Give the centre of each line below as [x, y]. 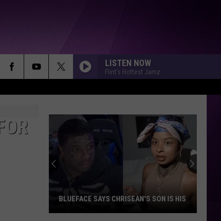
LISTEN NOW [128, 63]
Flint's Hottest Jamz [133, 72]
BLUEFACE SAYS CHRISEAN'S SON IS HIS [122, 199]
